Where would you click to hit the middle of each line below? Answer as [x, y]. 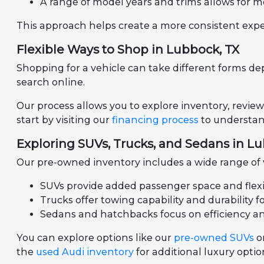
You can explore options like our [95, 238]
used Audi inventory [85, 252]
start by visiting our [65, 120]
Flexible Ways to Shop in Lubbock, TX [128, 50]
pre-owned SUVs [214, 238]
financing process [156, 120]
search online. [51, 82]
